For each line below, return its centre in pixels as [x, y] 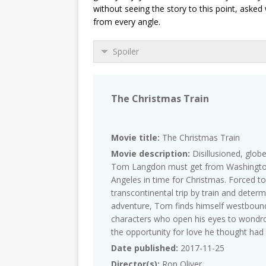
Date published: [145, 248]
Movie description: [151, 154]
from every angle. [127, 22]
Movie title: [135, 138]
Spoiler [126, 52]
